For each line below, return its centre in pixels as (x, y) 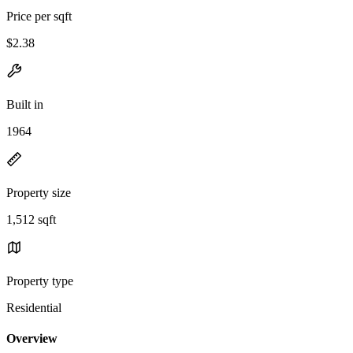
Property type (40, 281)
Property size (39, 192)
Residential (34, 307)
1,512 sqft (31, 219)
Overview (32, 339)
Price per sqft (39, 16)
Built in (25, 104)
